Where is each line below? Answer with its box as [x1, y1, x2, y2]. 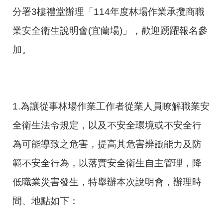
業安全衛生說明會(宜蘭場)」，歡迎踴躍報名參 [12, 25, 208, 36]
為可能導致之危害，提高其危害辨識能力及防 [12, 139, 202, 150]
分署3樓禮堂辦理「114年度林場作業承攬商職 [12, 6, 205, 17]
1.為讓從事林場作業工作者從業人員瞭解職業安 [12, 101, 210, 112]
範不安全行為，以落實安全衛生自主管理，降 [12, 158, 202, 169]
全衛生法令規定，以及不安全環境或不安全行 [12, 120, 202, 131]
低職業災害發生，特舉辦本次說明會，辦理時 [12, 177, 202, 188]
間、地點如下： [12, 196, 79, 207]
